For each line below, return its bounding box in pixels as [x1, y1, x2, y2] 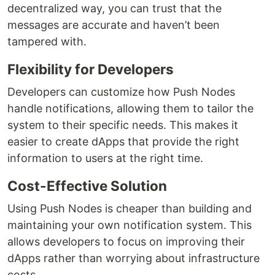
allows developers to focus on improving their [7, 235, 245, 249]
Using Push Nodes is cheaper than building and [7, 202, 252, 215]
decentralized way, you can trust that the [7, 2, 222, 15]
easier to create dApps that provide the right [7, 135, 239, 149]
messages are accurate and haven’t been [7, 18, 220, 32]
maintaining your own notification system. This [7, 219, 252, 232]
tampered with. [7, 35, 87, 48]
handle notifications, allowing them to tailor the [7, 102, 254, 115]
